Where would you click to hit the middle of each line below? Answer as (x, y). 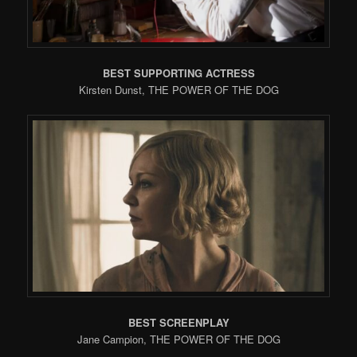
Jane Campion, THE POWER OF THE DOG (178, 339)
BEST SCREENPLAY (178, 323)
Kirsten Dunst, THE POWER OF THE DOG (178, 89)
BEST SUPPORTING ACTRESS (178, 73)
